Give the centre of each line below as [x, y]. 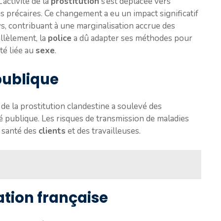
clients [52, 131]
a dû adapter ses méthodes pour [132, 38]
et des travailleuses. [103, 131]
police [60, 38]
